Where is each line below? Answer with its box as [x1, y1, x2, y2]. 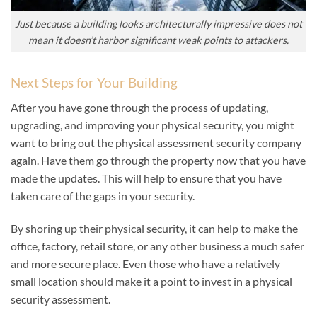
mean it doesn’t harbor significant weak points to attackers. [28, 33, 289, 46]
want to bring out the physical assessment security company [11, 135, 301, 149]
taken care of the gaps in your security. [11, 188, 195, 202]
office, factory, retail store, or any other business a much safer [11, 238, 304, 253]
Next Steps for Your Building [11, 74, 178, 91]
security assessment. [11, 292, 110, 306]
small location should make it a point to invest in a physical [11, 274, 292, 288]
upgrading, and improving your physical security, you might [11, 117, 294, 132]
